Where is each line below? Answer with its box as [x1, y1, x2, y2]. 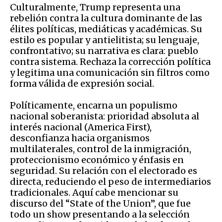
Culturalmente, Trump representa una [10, 1, 180, 13]
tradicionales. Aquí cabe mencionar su [10, 186, 178, 198]
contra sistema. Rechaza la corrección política [10, 55, 211, 67]
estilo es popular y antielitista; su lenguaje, [10, 34, 199, 46]
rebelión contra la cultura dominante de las [10, 12, 202, 24]
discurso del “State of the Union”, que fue [10, 197, 191, 209]
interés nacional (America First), [10, 121, 152, 133]
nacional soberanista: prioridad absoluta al [10, 110, 199, 122]
